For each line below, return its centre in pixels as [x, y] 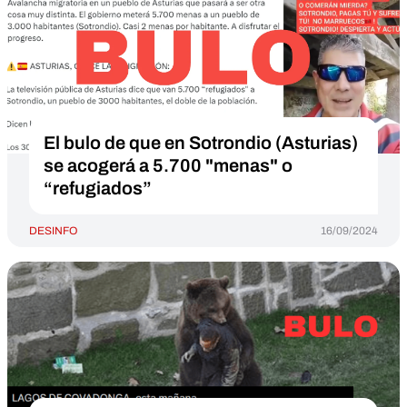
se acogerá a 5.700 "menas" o [168, 165]
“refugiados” [98, 188]
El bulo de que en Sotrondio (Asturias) [201, 143]
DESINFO [53, 231]
